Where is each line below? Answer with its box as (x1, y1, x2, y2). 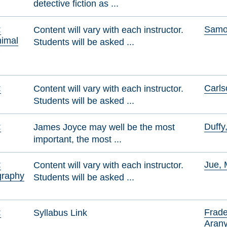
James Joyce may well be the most (33, 121, 175, 132)
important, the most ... (33, 133, 122, 144)
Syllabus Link (33, 207, 88, 218)
